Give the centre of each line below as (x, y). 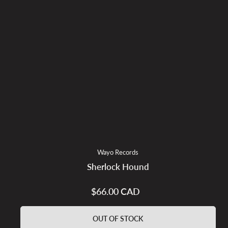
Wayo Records (118, 152)
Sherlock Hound (118, 167)
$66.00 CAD (115, 191)
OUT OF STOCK (118, 218)
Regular (103, 196)
